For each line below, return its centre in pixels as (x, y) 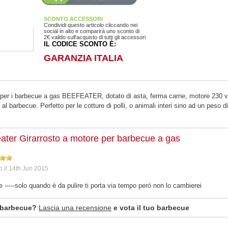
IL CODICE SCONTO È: (80, 44)
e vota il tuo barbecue (150, 207)
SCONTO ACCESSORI (73, 19)
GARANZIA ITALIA (83, 58)
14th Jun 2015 (28, 168)
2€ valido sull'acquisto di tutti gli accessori (95, 37)
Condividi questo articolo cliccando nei (91, 25)
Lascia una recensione (75, 207)
